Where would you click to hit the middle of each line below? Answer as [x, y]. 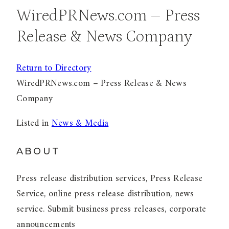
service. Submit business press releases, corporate [111, 210]
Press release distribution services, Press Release [110, 179]
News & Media [80, 124]
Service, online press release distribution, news [105, 194]
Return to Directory [54, 68]
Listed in [34, 124]
